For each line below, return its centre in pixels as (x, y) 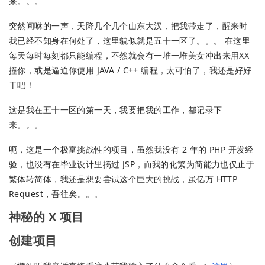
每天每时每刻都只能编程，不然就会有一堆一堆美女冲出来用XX (129, 56)
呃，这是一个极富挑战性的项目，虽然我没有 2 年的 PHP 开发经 (131, 149)
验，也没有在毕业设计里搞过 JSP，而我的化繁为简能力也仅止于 (132, 164)
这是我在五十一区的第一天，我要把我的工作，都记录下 (116, 109)
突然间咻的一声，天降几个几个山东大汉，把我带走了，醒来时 (128, 26)
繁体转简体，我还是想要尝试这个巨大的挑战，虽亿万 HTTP (123, 179)
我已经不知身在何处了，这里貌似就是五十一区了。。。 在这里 (130, 41)
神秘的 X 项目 (46, 216)
